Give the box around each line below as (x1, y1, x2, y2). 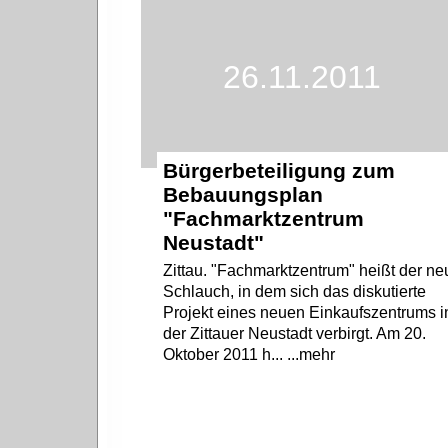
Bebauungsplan (163, 182, 324, 206)
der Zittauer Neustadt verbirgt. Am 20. (163, 324, 427, 342)
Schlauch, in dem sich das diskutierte (163, 282, 427, 300)
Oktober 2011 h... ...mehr (163, 345, 336, 363)
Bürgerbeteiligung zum (163, 158, 396, 182)
